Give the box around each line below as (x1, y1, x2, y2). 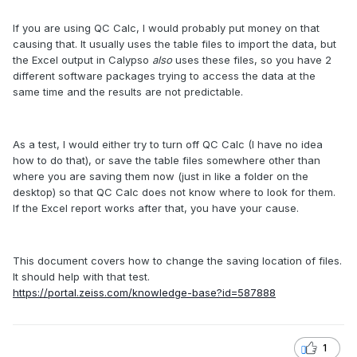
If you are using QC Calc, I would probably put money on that (13, 22, 320, 35)
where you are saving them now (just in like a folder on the (13, 170, 308, 183)
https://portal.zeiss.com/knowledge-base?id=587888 (13, 286, 276, 300)
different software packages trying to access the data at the (13, 69, 316, 83)
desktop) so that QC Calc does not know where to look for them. (13, 186, 335, 199)
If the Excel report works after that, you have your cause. (13, 202, 299, 215)
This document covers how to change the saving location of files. (13, 254, 342, 268)
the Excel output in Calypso (13, 53, 152, 67)
